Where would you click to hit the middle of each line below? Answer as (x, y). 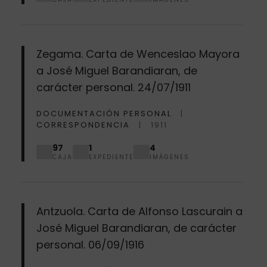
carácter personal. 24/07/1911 (113, 87)
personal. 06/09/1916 (90, 244)
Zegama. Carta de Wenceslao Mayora (138, 54)
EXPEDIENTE (111, 157)
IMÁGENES (169, 157)
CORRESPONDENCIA (83, 125)
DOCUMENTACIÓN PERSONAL (104, 113)
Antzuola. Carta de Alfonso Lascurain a (139, 211)
